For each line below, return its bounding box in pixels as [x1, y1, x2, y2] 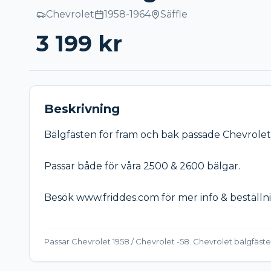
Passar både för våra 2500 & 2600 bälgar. [44, 160, 240, 172]
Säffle [160, 8, 188, 20]
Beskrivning [44, 101, 120, 116]
